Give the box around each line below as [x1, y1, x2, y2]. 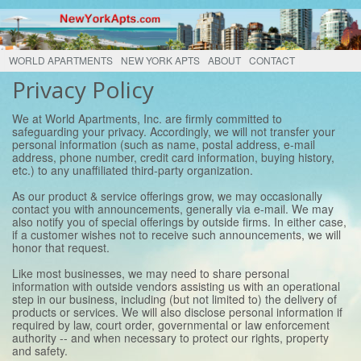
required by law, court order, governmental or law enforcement [12, 317, 330, 334]
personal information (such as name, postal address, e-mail [12, 136, 315, 153]
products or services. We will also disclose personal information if [12, 304, 342, 321]
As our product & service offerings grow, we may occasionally [12, 188, 322, 205]
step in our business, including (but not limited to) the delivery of [12, 291, 337, 308]
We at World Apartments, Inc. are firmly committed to [12, 110, 282, 127]
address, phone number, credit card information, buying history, [12, 149, 334, 166]
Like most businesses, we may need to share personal [12, 265, 289, 282]
